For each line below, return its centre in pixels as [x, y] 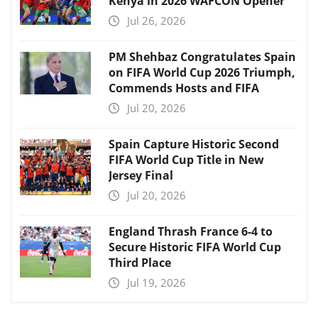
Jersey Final [141, 175]
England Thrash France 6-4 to [191, 231]
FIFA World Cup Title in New [186, 159]
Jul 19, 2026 [157, 282]
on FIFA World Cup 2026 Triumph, [202, 72]
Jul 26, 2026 [157, 20]
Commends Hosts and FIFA [184, 88]
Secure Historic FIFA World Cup [195, 247]
